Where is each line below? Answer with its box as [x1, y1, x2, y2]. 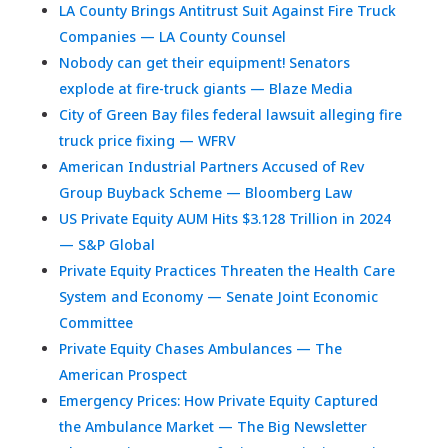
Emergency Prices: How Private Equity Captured [58, 391, 378, 411]
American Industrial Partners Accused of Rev [58, 157, 364, 177]
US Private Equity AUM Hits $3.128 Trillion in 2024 [58, 209, 391, 229]
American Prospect [58, 365, 187, 385]
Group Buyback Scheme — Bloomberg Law [58, 183, 352, 203]
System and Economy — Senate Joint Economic [58, 287, 378, 307]
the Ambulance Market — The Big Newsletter [58, 417, 367, 437]
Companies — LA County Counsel [58, 27, 286, 47]
